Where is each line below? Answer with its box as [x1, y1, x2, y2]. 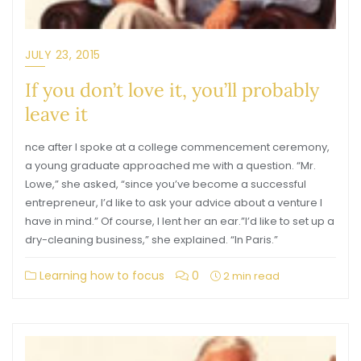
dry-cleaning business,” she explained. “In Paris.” [25, 232, 278, 247]
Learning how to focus [36, 268, 164, 284]
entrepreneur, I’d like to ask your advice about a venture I [25, 195, 322, 210]
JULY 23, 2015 [25, 47, 101, 63]
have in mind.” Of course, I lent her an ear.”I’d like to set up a [25, 214, 334, 229]
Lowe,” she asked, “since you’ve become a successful [25, 176, 306, 192]
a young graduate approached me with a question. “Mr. [25, 158, 316, 173]
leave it [25, 102, 88, 126]
